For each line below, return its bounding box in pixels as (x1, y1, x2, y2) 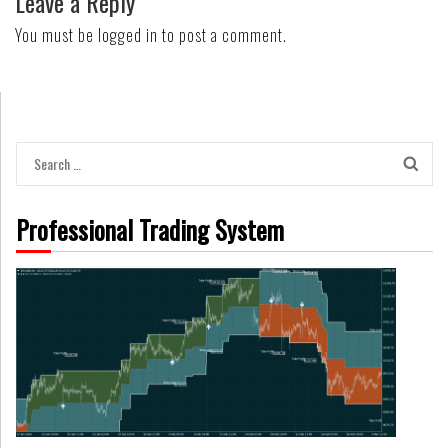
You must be (15, 23, 98, 47)
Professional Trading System (16, 211, 284, 248)
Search (30, 149, 73, 173)
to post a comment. (158, 23, 287, 47)
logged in (98, 23, 158, 47)
